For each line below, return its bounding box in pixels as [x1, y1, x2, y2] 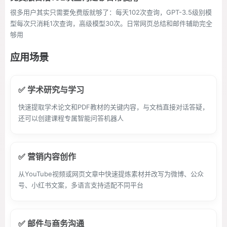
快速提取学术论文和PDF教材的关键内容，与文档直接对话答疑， [18, 103, 209, 111]
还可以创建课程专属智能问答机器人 [18, 114, 124, 122]
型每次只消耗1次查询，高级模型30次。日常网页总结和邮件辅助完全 [10, 19, 212, 27]
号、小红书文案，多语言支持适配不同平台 [18, 181, 143, 189]
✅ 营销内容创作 [18, 152, 76, 162]
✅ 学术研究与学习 [18, 85, 84, 95]
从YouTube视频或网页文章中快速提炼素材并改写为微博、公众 [18, 170, 204, 178]
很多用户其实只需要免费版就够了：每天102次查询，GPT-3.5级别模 [10, 8, 212, 16]
